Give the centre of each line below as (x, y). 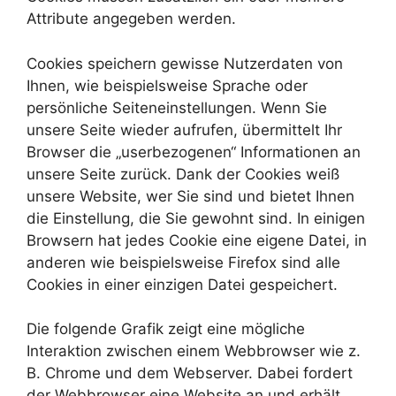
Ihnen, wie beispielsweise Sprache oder (167, 85)
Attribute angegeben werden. (131, 19)
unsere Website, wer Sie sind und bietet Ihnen (190, 196)
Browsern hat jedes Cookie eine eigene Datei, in (197, 240)
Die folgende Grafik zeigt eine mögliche (166, 329)
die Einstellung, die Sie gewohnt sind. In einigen (196, 218)
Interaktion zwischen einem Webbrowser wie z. (194, 351)
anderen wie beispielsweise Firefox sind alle (183, 262)
